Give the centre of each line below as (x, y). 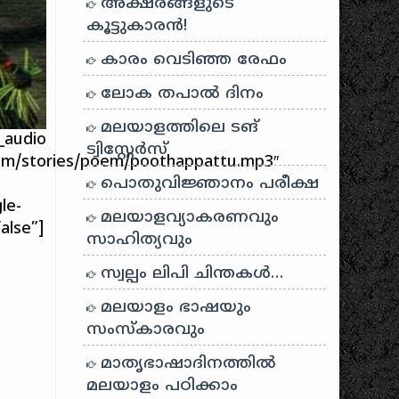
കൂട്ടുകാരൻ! (137, 26)
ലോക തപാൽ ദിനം (180, 94)
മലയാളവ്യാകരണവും (187, 218)
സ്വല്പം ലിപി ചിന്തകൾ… (190, 274)
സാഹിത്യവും (140, 240)
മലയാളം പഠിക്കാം (163, 386)
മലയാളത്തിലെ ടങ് (177, 128)
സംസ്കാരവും (146, 330)
